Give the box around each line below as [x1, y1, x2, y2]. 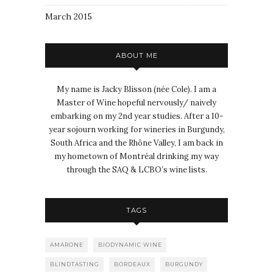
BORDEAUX [114, 260, 151, 268]
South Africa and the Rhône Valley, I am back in [50, 137, 223, 148]
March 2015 [45, 10, 92, 22]
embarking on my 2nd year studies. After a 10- [50, 110, 223, 121]
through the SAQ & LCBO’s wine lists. [66, 164, 207, 175]
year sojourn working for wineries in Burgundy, [48, 124, 225, 135]
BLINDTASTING [50, 260, 99, 268]
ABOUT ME [115, 51, 158, 60]
